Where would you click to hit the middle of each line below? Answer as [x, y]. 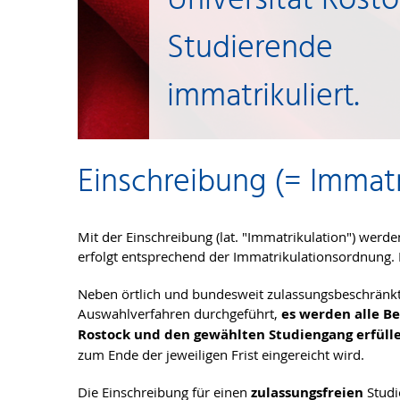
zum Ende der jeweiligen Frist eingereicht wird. [223, 355]
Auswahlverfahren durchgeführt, [179, 314]
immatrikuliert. [263, 98]
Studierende [250, 50]
